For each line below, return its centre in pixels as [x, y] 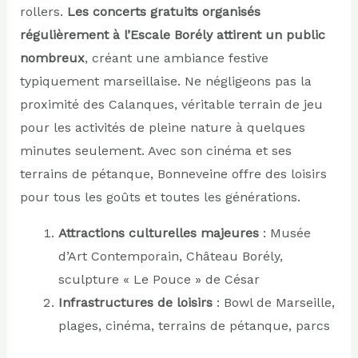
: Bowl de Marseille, [273, 302]
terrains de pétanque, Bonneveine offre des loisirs [173, 173]
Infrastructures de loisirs [135, 302]
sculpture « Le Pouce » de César [159, 279]
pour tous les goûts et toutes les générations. [160, 197]
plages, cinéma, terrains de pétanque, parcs [194, 325]
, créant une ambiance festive [176, 58]
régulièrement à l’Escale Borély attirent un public [172, 34]
